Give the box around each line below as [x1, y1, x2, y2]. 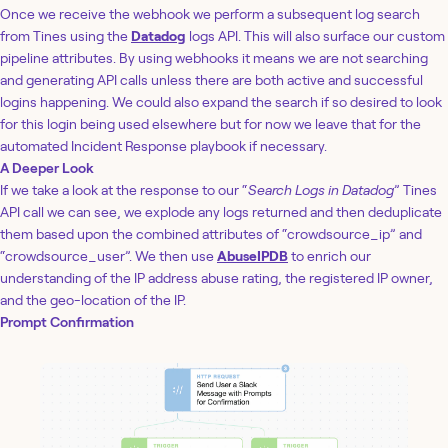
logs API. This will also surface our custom [186, 27, 445, 44]
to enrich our [288, 247, 371, 264]
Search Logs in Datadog [248, 181, 394, 198]
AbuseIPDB [217, 247, 288, 264]
